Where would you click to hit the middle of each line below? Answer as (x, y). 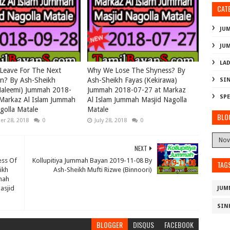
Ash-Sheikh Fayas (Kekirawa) (132, 80)
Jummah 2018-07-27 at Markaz (137, 90)
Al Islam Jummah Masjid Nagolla (137, 100)
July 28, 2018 (111, 120)
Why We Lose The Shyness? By (137, 70)
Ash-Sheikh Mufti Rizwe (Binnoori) (103, 170)
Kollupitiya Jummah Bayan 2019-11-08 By (92, 160)
